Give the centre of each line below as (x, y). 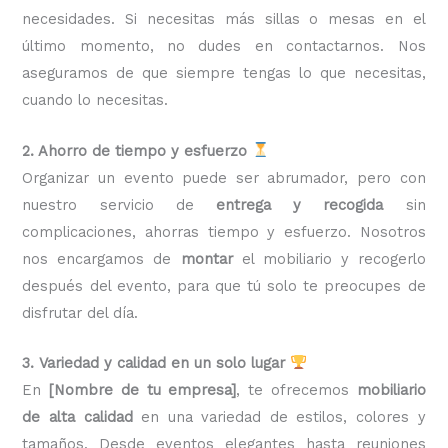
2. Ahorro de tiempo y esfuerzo (135, 150)
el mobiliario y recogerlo (329, 258)
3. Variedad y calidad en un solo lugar (154, 362)
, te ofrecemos (296, 389)
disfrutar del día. (80, 312)
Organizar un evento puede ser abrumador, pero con (224, 177)
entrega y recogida (300, 204)
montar (206, 258)
